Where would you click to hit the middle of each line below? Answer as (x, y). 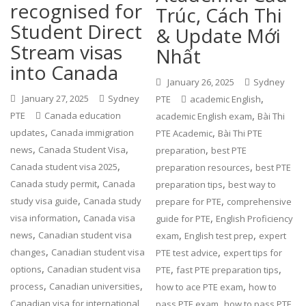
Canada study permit (54, 183)
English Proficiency (255, 218)
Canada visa (110, 218)
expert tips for (253, 252)
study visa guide (44, 200)
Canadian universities (95, 286)
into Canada (65, 72)
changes (28, 252)
